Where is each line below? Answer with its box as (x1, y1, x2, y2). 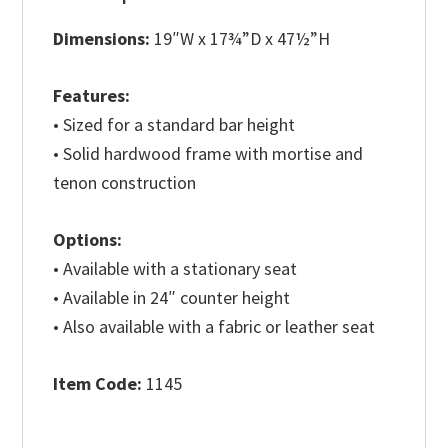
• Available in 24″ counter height (53, 285, 291, 309)
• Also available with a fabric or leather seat (53, 314, 376, 338)
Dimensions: (53, 26, 155, 50)
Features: (53, 83, 131, 107)
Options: (53, 227, 123, 251)
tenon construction (53, 170, 197, 194)
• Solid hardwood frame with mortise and (53, 141, 364, 165)
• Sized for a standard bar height (53, 112, 296, 136)
